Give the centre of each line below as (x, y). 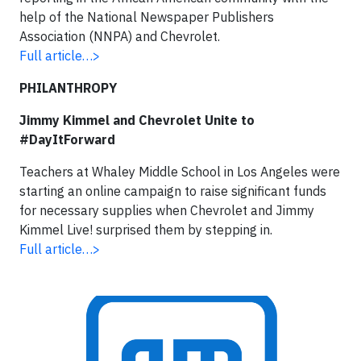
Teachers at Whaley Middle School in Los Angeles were (180, 172)
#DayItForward (67, 139)
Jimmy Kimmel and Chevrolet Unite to (137, 120)
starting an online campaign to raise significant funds (173, 191)
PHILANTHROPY (68, 88)
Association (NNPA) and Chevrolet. (121, 36)
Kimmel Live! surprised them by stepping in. (146, 230)
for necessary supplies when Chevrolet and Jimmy (167, 210)
